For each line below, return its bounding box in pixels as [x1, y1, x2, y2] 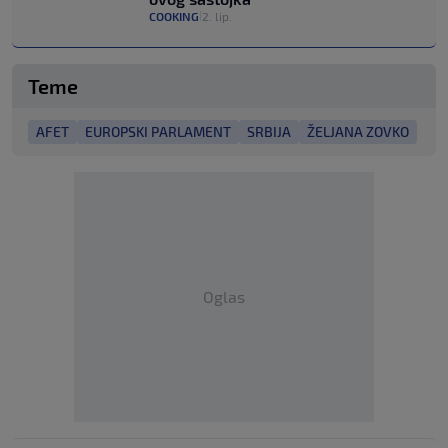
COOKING [149, 8, 199, 23]
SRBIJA [247, 122, 291, 140]
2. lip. [202, 8, 232, 23]
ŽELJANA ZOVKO [307, 122, 409, 140]
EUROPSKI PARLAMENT [85, 122, 231, 140]
